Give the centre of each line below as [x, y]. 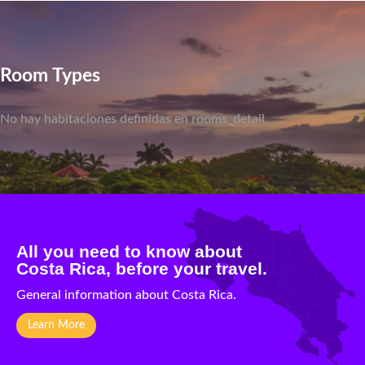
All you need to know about [132, 251]
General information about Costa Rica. [126, 295]
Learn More [56, 325]
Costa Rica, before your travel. [142, 268]
